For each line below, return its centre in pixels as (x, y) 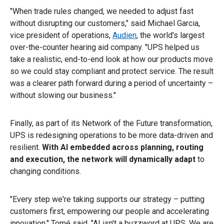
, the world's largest (170, 35)
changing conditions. (45, 171)
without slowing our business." (63, 95)
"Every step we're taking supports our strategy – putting (107, 199)
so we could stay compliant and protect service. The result (112, 71)
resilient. (26, 147)
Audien (124, 35)
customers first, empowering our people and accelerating (109, 211)
